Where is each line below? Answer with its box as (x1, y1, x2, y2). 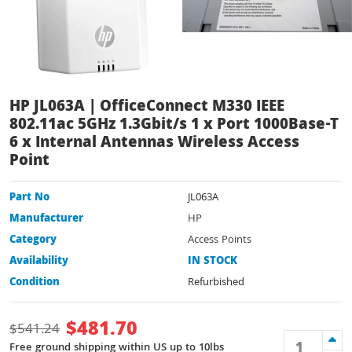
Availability (9, 252, 68, 270)
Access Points (188, 231, 251, 249)
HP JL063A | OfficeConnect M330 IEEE (9, 94, 284, 120)
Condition (9, 273, 60, 291)
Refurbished (188, 273, 244, 291)
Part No (9, 189, 49, 207)
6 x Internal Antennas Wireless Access (9, 130, 299, 156)
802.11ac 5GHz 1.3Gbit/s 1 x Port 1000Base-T (9, 112, 339, 138)
